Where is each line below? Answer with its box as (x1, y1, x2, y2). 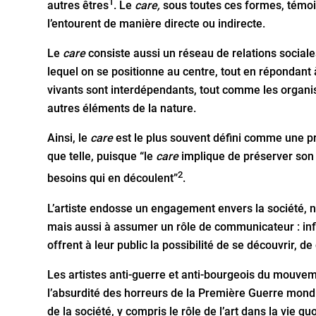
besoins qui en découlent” (47, 171, 178, 186)
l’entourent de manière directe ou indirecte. (47, 17, 266, 31)
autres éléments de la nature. (47, 102, 197, 116)
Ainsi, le (47, 131, 91, 145)
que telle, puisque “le (47, 150, 157, 164)
